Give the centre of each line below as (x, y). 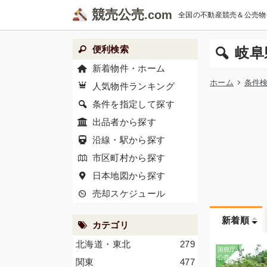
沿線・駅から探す (129, 140)
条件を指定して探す (133, 104)
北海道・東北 (103, 244)
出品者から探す (124, 122)
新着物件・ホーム (129, 68)
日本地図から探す (129, 176)
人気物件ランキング (133, 86)
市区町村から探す (129, 158)
